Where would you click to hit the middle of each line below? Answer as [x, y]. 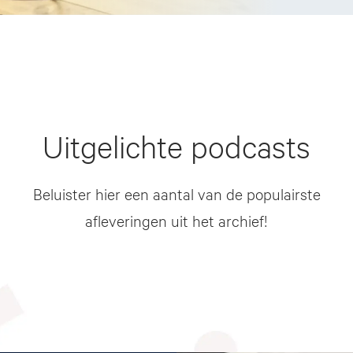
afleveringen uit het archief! [176, 220]
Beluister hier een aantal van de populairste [176, 193]
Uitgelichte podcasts [176, 146]
